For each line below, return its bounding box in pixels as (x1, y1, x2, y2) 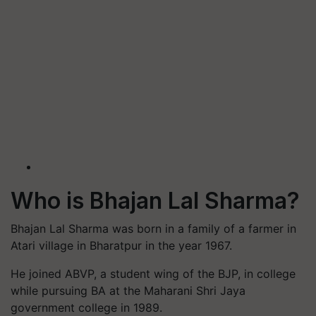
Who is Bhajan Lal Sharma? (11, 187, 300, 214)
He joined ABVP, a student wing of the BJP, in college (11, 267, 296, 281)
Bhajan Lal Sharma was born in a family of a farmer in (11, 221, 296, 236)
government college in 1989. (11, 300, 162, 315)
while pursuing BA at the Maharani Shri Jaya (11, 284, 245, 298)
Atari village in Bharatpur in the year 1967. (11, 238, 236, 253)
